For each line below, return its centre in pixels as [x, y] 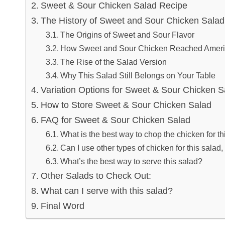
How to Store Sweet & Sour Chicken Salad [126, 105]
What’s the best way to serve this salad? [131, 161]
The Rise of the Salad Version [113, 62]
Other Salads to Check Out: [96, 176]
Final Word [62, 206]
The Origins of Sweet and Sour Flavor [127, 35]
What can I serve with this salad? [106, 191]
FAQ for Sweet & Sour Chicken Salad [115, 120]
